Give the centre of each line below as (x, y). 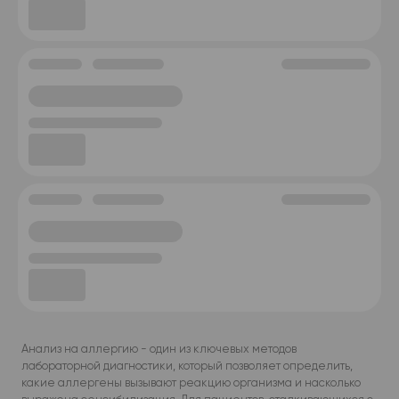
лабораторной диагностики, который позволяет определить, (187, 366)
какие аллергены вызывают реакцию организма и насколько (191, 383)
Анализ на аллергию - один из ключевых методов (159, 349)
